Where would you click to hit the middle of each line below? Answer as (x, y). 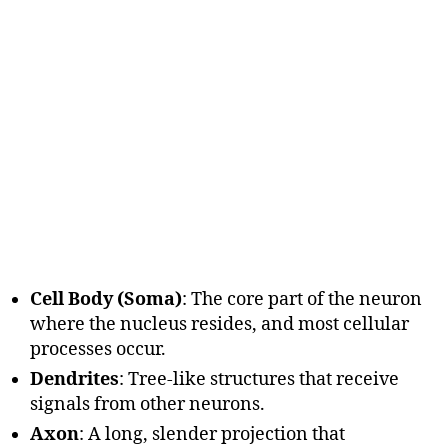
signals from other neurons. (147, 404)
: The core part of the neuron (302, 299)
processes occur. (98, 349)
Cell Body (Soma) (106, 299)
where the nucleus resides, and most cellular (219, 324)
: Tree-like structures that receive (259, 379)
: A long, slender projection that (212, 434)
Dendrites (74, 379)
